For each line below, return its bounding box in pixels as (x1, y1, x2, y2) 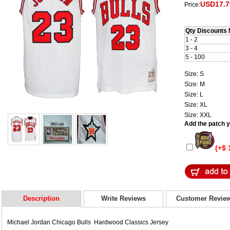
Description (23, 194, 60, 202)
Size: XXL (184, 111, 213, 119)
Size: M (184, 80, 206, 88)
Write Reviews (101, 194, 146, 202)
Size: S (184, 70, 205, 78)
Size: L (184, 90, 205, 98)
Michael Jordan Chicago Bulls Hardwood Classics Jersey (7, 218, 168, 226)
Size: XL (184, 101, 209, 108)
